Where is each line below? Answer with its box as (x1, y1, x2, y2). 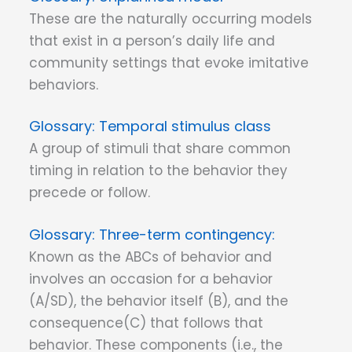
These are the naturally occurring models (29, 9, 312, 28)
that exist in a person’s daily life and (29, 31, 275, 50)
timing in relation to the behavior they (29, 161, 288, 181)
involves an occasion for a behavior (29, 269, 273, 288)
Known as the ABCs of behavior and (29, 247, 272, 266)
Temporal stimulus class (99, 116, 271, 137)
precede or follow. (29, 183, 150, 203)
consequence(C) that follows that (29, 313, 263, 332)
